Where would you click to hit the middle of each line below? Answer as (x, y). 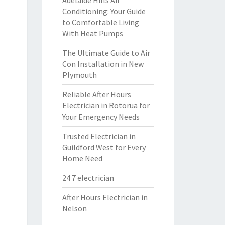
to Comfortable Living (100, 22)
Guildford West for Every (104, 147)
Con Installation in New (103, 64)
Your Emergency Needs (101, 117)
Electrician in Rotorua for (106, 105)
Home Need (82, 158)
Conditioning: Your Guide (104, 11)
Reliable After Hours (96, 94)
